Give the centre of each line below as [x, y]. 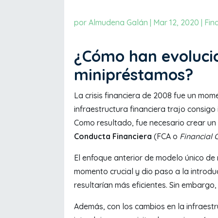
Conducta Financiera [113, 136]
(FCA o [166, 136]
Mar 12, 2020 [176, 22]
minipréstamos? [134, 74]
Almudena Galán [118, 22]
